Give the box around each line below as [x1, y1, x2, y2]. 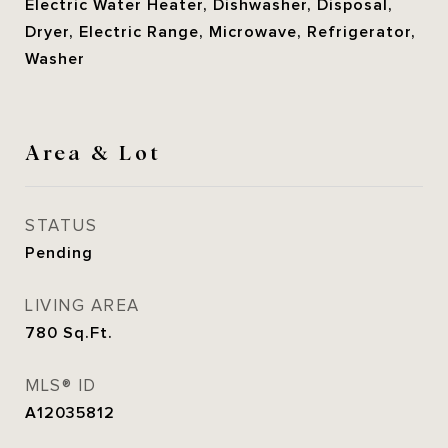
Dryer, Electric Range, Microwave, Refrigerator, [25, 23, 416, 41]
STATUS [25, 216, 97, 236]
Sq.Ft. [63, 324, 113, 342]
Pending [25, 244, 93, 262]
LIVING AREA [25, 296, 140, 316]
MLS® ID [25, 376, 97, 396]
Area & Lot [25, 137, 161, 165]
